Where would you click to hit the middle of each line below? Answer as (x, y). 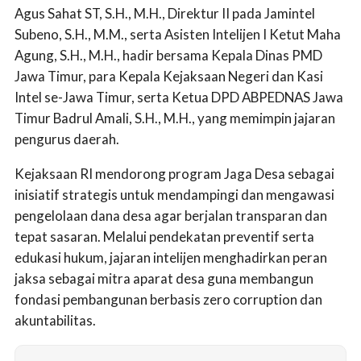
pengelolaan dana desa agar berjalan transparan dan (171, 216)
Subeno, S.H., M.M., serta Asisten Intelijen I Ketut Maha (178, 35)
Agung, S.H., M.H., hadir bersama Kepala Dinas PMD (168, 56)
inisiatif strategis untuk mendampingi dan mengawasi (174, 195)
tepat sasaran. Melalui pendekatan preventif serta (164, 237)
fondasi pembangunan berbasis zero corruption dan (168, 300)
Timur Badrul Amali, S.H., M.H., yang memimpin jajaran (175, 118)
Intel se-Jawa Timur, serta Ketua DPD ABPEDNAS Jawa (179, 98)
